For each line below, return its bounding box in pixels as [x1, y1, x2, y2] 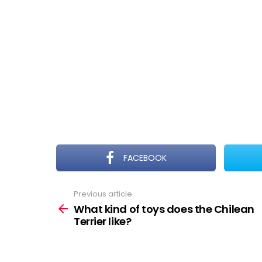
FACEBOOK [123, 152, 167, 164]
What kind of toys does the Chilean [74, 201, 254, 216]
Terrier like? [74, 213, 132, 229]
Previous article [74, 188, 132, 199]
